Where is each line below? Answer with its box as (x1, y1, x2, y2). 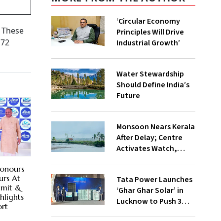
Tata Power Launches (116, 174, 192, 185)
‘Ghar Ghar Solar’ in (116, 185, 184, 196)
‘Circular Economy (116, 16, 180, 27)
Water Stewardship (116, 69, 184, 79)
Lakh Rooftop (116, 207, 163, 218)
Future (116, 90, 140, 101)
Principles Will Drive (116, 27, 184, 37)
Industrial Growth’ (116, 37, 180, 48)
